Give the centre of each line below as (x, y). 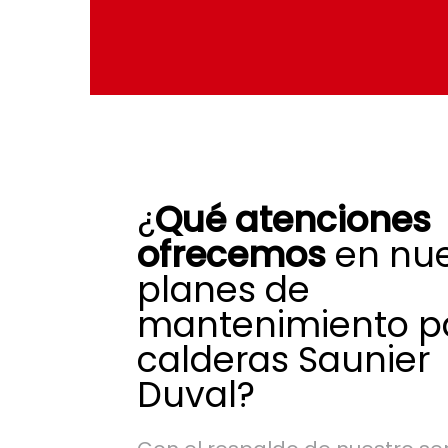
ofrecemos (231, 254)
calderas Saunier (283, 359)
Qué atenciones (292, 219)
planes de (223, 289)
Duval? (195, 394)
